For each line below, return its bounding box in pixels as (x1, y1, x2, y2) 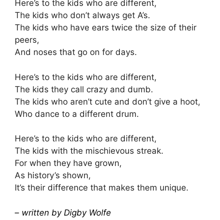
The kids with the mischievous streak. (15, 146, 164, 156)
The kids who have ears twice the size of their (15, 23, 196, 32)
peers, (15, 35, 39, 45)
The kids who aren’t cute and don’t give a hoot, (15, 96, 200, 107)
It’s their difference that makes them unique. (15, 183, 189, 192)
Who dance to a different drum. (15, 109, 139, 119)
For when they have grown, (15, 158, 122, 168)
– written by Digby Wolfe (15, 207, 111, 218)
